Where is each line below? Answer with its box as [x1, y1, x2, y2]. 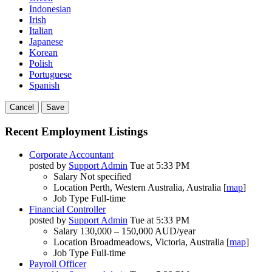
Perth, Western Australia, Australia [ [90, 182, 226, 193]
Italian [29, 25, 53, 36]
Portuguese [29, 69, 72, 80]
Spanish [29, 80, 59, 90]
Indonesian [29, 4, 71, 14]
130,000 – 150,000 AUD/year [80, 226, 195, 237]
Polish [29, 58, 53, 69]
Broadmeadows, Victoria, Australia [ [90, 237, 229, 248]
